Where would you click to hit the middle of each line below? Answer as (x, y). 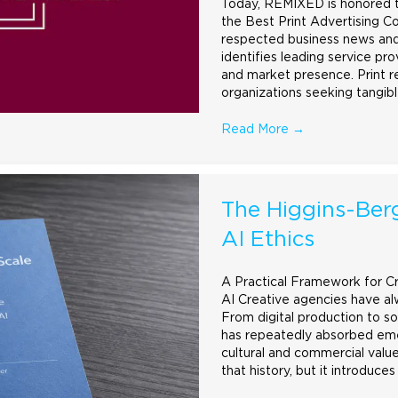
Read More (257, 130)
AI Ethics (268, 240)
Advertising (345, 22)
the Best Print (266, 22)
